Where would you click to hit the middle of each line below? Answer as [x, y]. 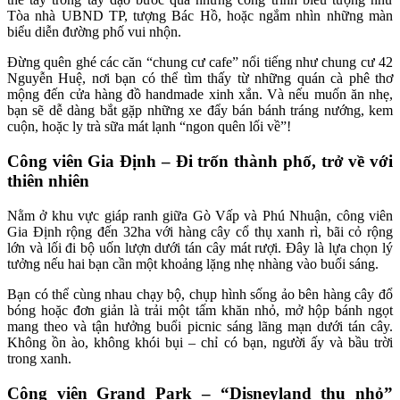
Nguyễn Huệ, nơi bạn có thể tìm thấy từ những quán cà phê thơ [200, 79]
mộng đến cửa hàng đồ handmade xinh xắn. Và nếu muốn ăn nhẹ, [200, 95]
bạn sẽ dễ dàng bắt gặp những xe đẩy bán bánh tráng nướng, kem [200, 111]
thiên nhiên [48, 181]
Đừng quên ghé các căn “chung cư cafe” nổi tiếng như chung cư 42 [200, 62]
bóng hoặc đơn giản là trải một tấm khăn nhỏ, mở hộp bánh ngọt [200, 310]
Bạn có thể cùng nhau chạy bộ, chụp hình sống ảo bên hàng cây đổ [200, 294]
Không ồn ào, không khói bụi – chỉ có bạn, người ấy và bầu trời [200, 342]
